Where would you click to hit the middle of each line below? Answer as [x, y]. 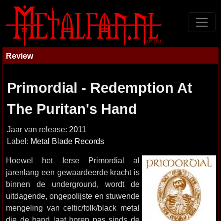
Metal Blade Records [67, 141]
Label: [19, 141]
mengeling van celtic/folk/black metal [73, 208]
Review [19, 56]
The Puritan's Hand [72, 109]
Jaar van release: [38, 129]
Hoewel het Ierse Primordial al [73, 160]
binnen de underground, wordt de [73, 184]
